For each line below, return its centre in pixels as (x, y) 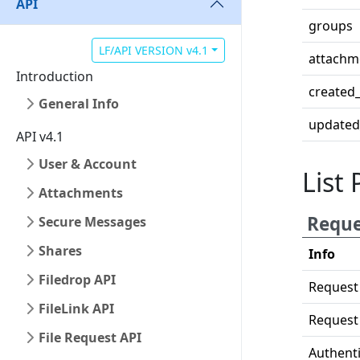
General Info (79, 104)
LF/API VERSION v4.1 (154, 50)
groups (331, 26)
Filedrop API (77, 280)
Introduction (55, 76)
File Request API (90, 337)
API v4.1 (40, 137)
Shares (60, 251)
